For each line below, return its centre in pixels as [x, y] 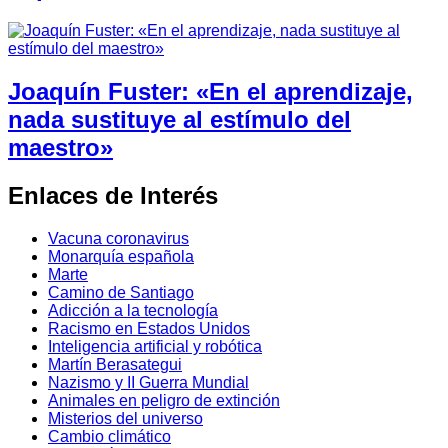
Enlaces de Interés [113, 195]
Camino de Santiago [121, 292]
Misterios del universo [125, 418]
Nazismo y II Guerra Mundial [148, 382]
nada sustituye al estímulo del [179, 119]
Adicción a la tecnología [133, 310]
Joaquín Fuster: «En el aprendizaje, [210, 91]
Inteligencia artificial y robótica [155, 346]
